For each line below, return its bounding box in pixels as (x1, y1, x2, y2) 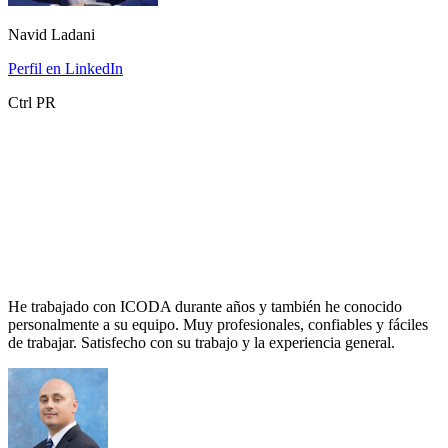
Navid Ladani (8, 26, 95, 44)
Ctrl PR (8, 94, 56, 112)
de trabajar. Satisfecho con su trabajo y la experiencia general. (8, 334, 395, 352)
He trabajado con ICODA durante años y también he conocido (8, 298, 402, 316)
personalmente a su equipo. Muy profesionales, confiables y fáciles (8, 316, 428, 334)
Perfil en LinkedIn (8, 60, 123, 78)
